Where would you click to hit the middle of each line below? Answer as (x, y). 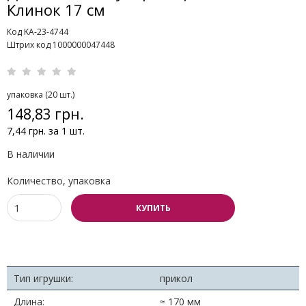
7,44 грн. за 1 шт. (46, 130)
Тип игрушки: (43, 278)
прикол (176, 278)
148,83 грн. (45, 114)
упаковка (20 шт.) (41, 94)
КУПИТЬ (153, 208)
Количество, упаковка (59, 180)
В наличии (31, 154)
